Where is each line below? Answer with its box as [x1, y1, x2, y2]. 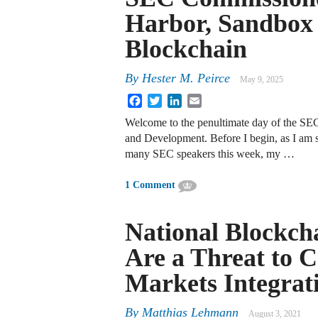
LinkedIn [182, 93, 223, 106]
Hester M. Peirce [142, 71, 230, 86]
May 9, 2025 [240, 75, 283, 85]
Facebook [142, 93, 186, 106]
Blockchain [125, 35, 247, 63]
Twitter [162, 93, 194, 106]
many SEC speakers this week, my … [125, 148, 295, 160]
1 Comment [125, 180, 175, 191]
